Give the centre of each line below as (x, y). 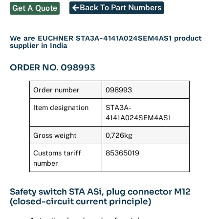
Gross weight (55, 135)
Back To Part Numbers (120, 7)
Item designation (61, 107)
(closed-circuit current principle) (81, 201)
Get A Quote (35, 8)
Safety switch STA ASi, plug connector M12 (100, 192)
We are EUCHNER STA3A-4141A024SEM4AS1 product (106, 38)
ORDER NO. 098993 (53, 67)
